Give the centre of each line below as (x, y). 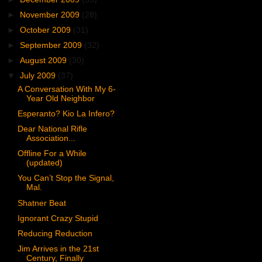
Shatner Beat (42, 203)
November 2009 (51, 15)
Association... (51, 139)
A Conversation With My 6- (66, 89)
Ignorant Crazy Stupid (58, 218)
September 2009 (52, 45)
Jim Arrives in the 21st (58, 249)
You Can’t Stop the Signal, (65, 178)
